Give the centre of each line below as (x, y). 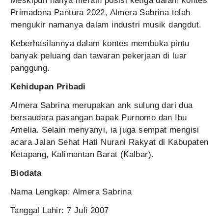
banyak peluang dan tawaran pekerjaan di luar (99, 56)
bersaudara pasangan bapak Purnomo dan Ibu (99, 118)
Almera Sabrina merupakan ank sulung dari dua (102, 105)
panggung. (30, 68)
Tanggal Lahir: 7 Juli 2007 (60, 210)
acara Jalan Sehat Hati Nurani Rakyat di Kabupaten (110, 142)
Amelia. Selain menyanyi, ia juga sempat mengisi (105, 130)
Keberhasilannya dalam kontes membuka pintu (100, 43)
